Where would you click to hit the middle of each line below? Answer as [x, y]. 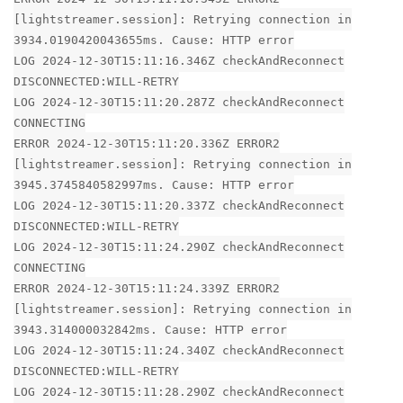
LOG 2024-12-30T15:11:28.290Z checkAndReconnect [179, 391]
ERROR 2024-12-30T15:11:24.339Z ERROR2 [147, 288]
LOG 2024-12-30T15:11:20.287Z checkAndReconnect [179, 102]
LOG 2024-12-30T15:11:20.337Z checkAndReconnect [179, 205]
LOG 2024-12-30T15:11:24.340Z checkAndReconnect [179, 350]
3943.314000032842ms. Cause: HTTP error [150, 329]
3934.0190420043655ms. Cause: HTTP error [154, 40]
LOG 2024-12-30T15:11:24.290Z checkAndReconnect [179, 246]
